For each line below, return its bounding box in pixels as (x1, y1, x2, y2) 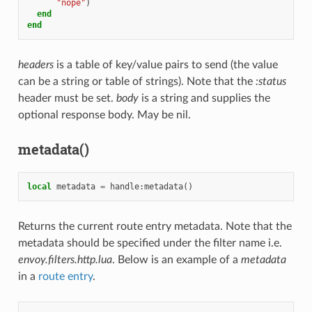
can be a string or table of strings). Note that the (17, 76, 256, 88)
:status (255, 76, 286, 88)
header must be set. (17, 93, 116, 104)
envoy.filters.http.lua (17, 254, 112, 266)
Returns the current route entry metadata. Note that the (17, 221, 292, 233)
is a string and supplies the (138, 93, 270, 104)
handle (109, 182, 139, 192)
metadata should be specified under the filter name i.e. (17, 237, 282, 249)
